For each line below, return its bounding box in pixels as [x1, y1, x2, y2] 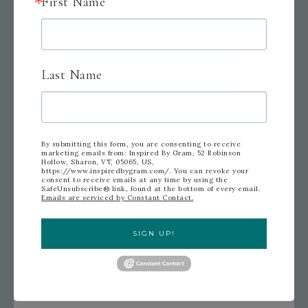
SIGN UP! [133, 228, 175, 238]
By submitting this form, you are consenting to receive [41, 139, 241, 148]
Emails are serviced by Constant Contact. [41, 192, 193, 202]
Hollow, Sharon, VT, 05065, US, [41, 157, 154, 166]
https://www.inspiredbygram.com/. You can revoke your [41, 166, 248, 175]
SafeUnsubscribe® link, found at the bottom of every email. [41, 184, 260, 193]
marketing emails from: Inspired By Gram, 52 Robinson [41, 148, 241, 157]
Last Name [41, 66, 102, 83]
